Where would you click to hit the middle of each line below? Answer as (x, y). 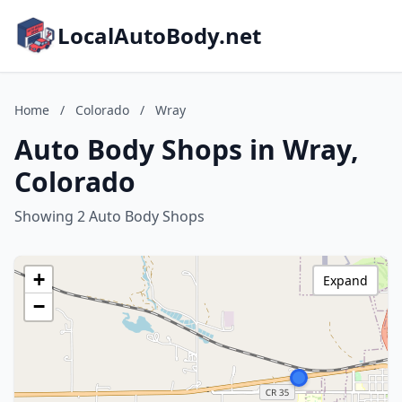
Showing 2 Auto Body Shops (109, 216)
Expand (345, 280)
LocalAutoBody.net (159, 35)
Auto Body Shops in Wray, (187, 149)
